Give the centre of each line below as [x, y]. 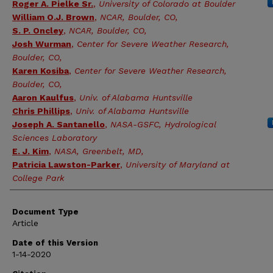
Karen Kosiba [41, 71]
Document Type [45, 212]
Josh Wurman [42, 44]
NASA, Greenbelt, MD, [99, 151]
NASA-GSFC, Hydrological [163, 124]
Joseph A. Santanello [58, 124]
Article [25, 223]
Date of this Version [55, 243]
